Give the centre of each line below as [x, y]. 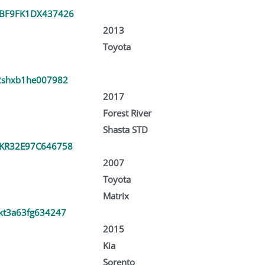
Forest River [127, 113]
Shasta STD [125, 129]
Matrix [116, 195]
